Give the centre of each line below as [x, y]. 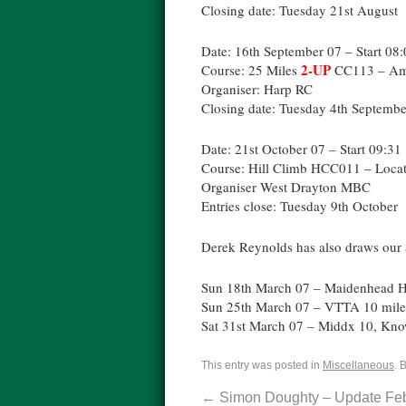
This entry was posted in [262, 365]
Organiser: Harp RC [257, 89]
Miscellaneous [358, 365]
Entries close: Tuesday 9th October [300, 206]
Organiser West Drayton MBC [286, 187]
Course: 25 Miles [251, 70]
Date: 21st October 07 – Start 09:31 [301, 149]
